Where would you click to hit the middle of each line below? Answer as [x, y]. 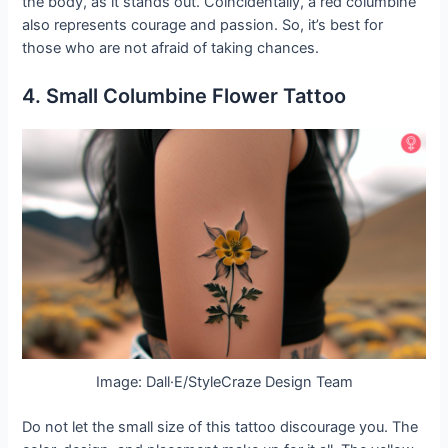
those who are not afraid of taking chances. [171, 47]
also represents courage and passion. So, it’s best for [203, 24]
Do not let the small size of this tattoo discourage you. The [220, 426]
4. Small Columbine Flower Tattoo [184, 95]
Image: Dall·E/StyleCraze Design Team [224, 382]
